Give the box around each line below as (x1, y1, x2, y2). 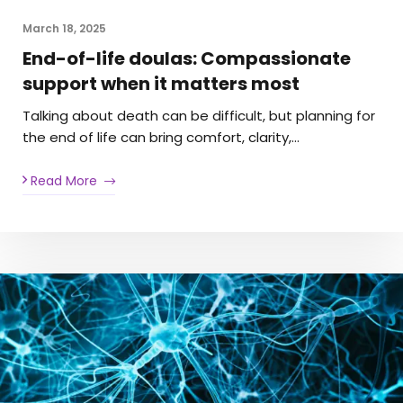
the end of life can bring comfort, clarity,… (22, 128, 300, 148)
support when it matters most (22, 71, 300, 97)
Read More (27, 171, 97, 190)
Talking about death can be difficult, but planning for (22, 106, 375, 126)
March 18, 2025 (22, 21, 106, 37)
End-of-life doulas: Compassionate (22, 46, 351, 72)
